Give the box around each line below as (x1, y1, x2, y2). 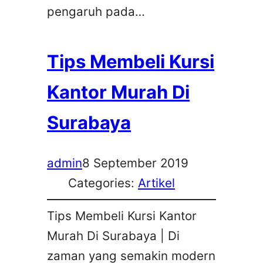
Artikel (138, 175, 175, 190)
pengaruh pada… (47, 4, 145, 19)
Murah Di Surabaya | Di (47, 228, 180, 244)
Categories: (68, 175, 138, 190)
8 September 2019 (82, 155, 188, 170)
